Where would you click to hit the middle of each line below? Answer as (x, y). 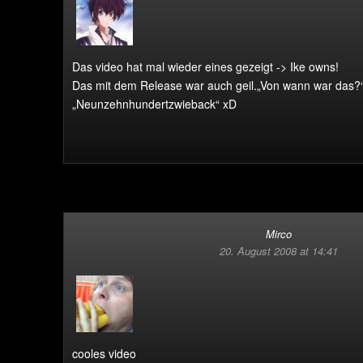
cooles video (104, 353)
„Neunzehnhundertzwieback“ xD (154, 104)
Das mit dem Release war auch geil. (164, 85)
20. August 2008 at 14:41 (279, 251)
